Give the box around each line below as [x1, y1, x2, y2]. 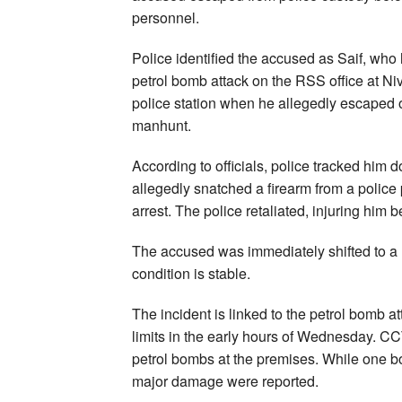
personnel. [132, 6, 199, 28]
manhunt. [132, 114, 191, 135]
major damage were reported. [132, 370, 319, 391]
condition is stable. [132, 262, 250, 284]
